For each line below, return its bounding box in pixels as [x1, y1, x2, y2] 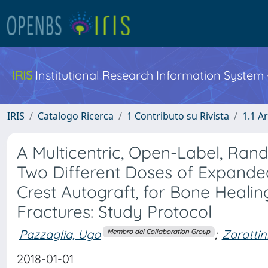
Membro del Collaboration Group [107, 227, 211, 236]
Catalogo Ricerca [38, 109, 114, 123]
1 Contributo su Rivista [127, 109, 229, 123]
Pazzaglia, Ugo [19, 226, 100, 242]
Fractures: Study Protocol [17, 201, 212, 222]
